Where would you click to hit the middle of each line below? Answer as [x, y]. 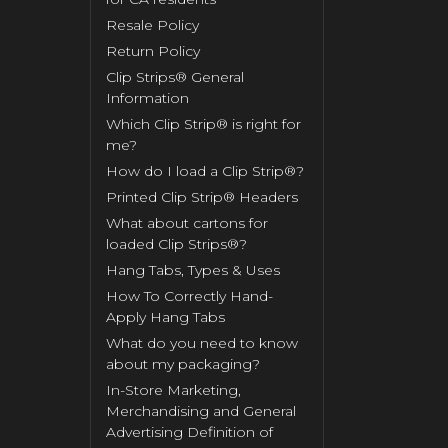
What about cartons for [186, 223]
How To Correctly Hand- [189, 296]
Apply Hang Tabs [165, 317]
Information [147, 98]
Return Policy [152, 51]
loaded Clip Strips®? [176, 244]
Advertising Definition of [189, 432]
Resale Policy [152, 25]
